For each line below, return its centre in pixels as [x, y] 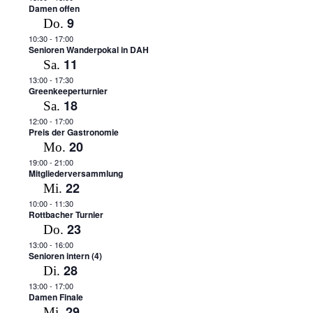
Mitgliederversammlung [75, 173]
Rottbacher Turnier [66, 214]
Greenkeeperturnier [68, 91]
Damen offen [54, 8]
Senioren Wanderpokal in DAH [88, 50]
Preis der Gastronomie [73, 132]
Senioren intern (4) [65, 256]
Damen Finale [56, 297]
